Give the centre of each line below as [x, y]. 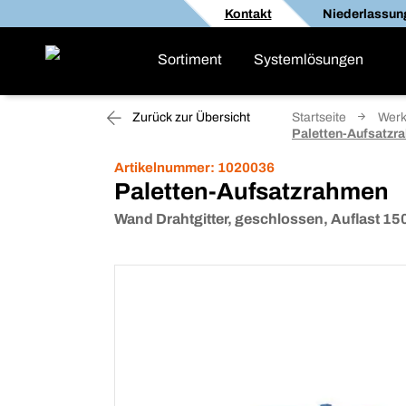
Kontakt [247, 14]
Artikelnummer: [164, 168]
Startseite [319, 117]
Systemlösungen [309, 59]
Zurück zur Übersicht [190, 117]
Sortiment [190, 59]
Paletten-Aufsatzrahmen [251, 191]
